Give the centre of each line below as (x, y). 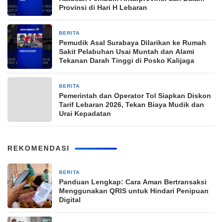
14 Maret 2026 (104, 86)
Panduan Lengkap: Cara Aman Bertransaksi (133, 182)
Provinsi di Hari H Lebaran (103, 7)
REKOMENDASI (39, 148)
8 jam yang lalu (105, 173)
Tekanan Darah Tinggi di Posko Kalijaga (127, 60)
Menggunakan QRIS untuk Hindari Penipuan (134, 191)
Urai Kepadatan (85, 113)
